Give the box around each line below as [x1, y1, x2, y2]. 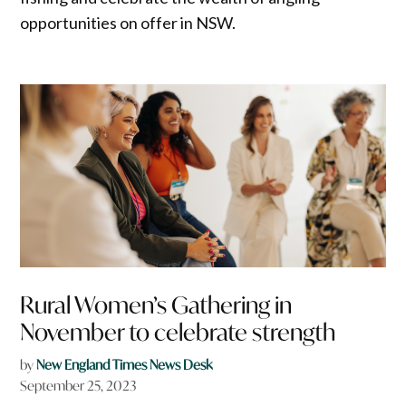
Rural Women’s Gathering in [20, 289, 293, 320]
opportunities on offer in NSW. [20, 13, 237, 34]
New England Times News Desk [36, 355, 213, 373]
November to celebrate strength [20, 316, 336, 347]
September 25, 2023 [20, 376, 137, 394]
